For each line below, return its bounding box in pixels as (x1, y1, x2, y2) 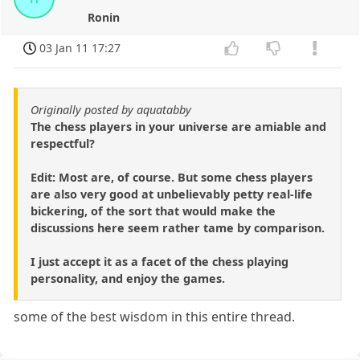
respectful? (31, 135, 95, 151)
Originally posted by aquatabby (31, 101, 191, 117)
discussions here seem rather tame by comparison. (31, 219, 325, 235)
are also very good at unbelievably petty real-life (31, 186, 313, 202)
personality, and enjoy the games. (31, 270, 225, 286)
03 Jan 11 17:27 (39, 40, 121, 56)
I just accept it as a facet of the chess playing (31, 253, 288, 269)
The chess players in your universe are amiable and (31, 118, 326, 134)
